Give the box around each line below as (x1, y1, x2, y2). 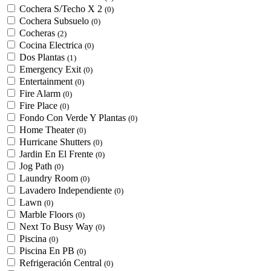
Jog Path (19, 160, 54, 171)
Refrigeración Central (19, 257, 104, 268)
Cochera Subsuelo (19, 15, 91, 26)
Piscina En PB (19, 245, 77, 256)
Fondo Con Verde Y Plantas (19, 112, 128, 123)
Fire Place (19, 100, 60, 111)
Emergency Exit (19, 64, 83, 74)
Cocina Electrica (19, 39, 85, 50)
